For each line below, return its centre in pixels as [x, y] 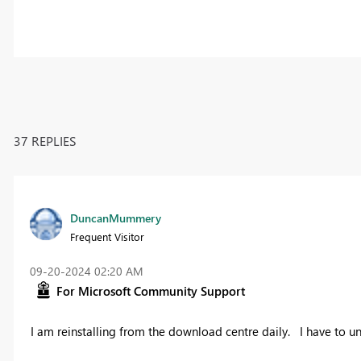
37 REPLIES [45, 140]
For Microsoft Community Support [150, 290]
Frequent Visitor [107, 236]
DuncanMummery [115, 218]
